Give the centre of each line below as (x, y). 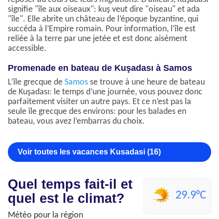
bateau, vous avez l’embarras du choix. (76, 122)
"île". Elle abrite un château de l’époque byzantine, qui (103, 20)
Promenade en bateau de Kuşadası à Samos (100, 68)
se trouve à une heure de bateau (146, 83)
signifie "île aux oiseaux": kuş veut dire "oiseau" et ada (104, 10)
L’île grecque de (36, 83)
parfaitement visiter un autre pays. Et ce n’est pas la (99, 102)
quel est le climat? (66, 199)
